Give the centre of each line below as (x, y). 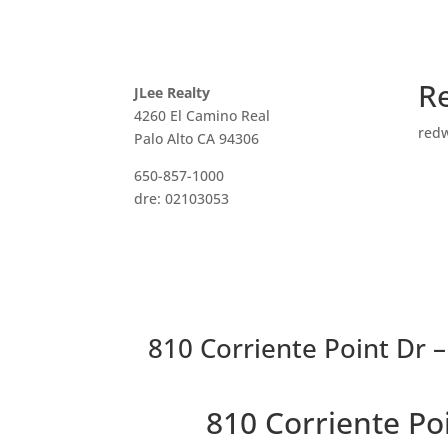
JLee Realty (172, 92)
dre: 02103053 (182, 198)
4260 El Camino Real (202, 115)
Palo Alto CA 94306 (197, 138)
